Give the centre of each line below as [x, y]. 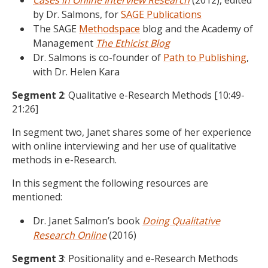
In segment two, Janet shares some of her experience [132, 132]
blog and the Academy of [197, 29]
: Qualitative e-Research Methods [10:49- [154, 95]
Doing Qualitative [181, 221]
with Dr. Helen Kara [76, 72]
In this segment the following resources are [110, 183]
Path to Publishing [205, 57]
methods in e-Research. [64, 160]
